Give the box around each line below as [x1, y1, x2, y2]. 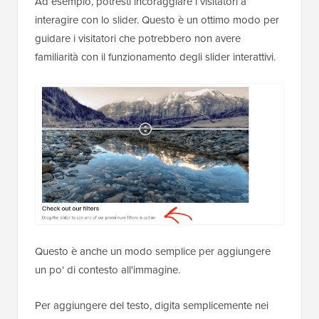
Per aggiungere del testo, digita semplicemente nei [35, 297, 268, 313]
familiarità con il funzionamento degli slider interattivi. [35, 48, 276, 64]
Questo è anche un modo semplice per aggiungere [35, 243, 271, 258]
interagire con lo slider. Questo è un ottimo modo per [35, 11, 279, 27]
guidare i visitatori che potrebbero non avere [35, 30, 241, 46]
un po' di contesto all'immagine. [35, 261, 180, 277]
